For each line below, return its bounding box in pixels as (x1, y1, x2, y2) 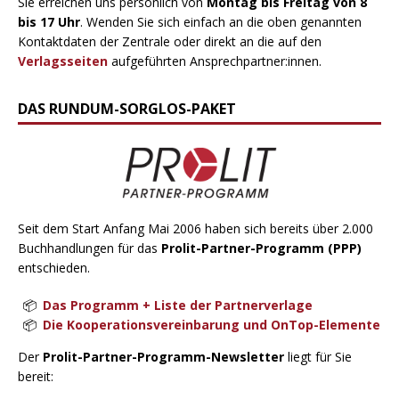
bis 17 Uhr (18, 12, 80, 30)
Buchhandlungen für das (18, 240, 161, 257)
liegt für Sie (284, 348, 352, 366)
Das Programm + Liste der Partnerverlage (43, 297, 313, 314)
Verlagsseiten (18, 52, 108, 69)
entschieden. (18, 259, 90, 277)
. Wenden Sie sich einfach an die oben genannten (80, 12, 362, 30)
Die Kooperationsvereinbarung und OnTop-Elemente (43, 316, 380, 334)
